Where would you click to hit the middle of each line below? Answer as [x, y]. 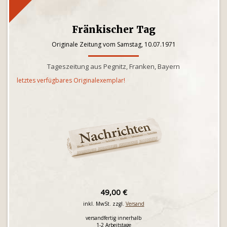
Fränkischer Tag [113, 29]
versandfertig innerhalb [113, 218]
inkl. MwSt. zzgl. [104, 204]
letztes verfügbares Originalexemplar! [71, 80]
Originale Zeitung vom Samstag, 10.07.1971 [113, 44]
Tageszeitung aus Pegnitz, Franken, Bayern [113, 66]
